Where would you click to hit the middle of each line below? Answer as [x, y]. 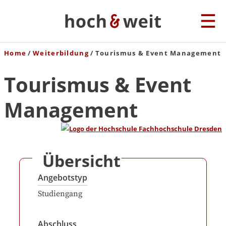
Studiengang [60, 194]
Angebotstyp [63, 178]
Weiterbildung [61, 53]
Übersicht [81, 161]
